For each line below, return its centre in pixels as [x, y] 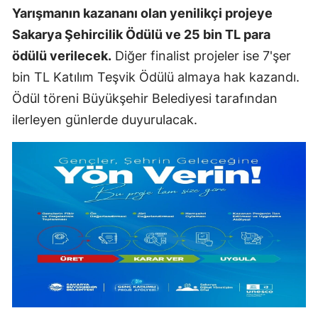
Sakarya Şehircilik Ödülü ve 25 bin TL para [141, 34]
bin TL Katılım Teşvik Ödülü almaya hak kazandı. [156, 77]
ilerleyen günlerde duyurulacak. [105, 119]
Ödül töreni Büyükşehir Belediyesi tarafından [145, 98]
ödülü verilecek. [62, 55]
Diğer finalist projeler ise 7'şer [201, 55]
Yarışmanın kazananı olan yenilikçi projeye [142, 13]
